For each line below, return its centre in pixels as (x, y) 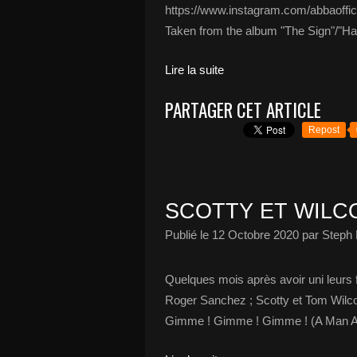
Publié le (188, 235)
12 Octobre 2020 (255, 235)
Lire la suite (194, 70)
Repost (324, 130)
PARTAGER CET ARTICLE (243, 110)
